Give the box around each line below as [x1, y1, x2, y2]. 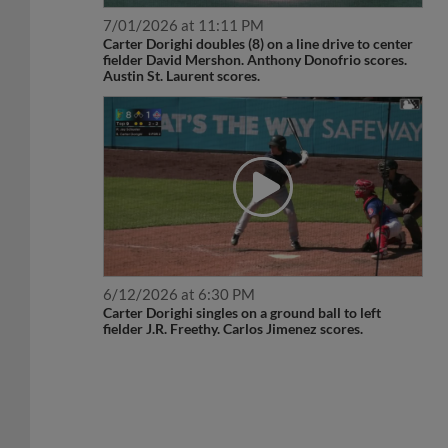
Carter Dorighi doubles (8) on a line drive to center [103, 13, 414, 31]
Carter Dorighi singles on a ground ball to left [103, 282, 382, 300]
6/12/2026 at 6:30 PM [103, 263, 256, 282]
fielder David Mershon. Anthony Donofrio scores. [103, 29, 408, 47]
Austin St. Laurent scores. [103, 45, 261, 63]
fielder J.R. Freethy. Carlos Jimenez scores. [103, 298, 364, 316]
